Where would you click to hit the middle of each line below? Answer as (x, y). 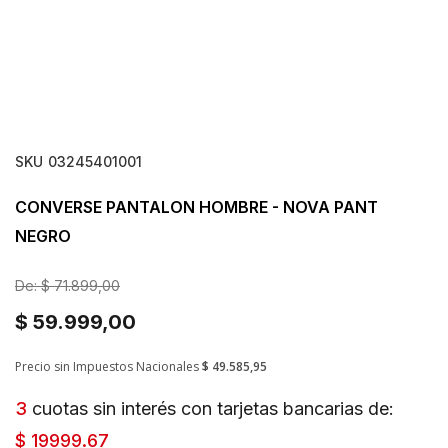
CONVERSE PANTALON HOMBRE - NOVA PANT (196, 206)
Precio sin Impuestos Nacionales (108, 366)
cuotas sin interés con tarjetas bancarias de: (210, 408)
